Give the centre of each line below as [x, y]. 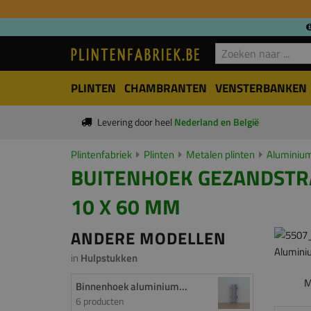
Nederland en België [216, 122]
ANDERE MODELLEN [149, 238]
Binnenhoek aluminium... [132, 286]
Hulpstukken [109, 258]
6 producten [100, 301]
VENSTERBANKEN [261, 88]
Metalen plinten [220, 154]
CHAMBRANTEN [166, 88]
